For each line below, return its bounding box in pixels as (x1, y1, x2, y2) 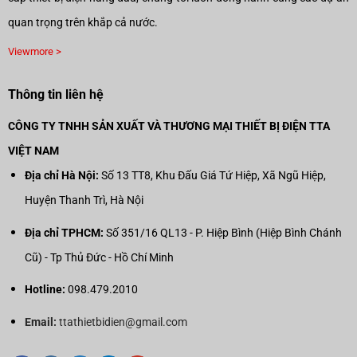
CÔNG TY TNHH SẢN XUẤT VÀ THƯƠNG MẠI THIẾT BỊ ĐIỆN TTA (7, 120, 330, 134)
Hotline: (24, 283, 65, 297)
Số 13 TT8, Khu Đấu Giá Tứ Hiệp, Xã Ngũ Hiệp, (98, 169, 326, 183)
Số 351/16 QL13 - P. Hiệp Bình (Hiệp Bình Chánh (105, 226, 342, 240)
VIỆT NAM (7, 144, 59, 159)
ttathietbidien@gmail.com (56, 315, 187, 329)
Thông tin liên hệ (7, 87, 104, 103)
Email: (24, 315, 57, 329)
